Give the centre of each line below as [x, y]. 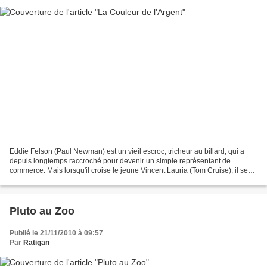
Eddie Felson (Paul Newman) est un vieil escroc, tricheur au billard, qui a [127, 152]
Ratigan [36, 243]
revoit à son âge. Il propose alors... [65, 180]
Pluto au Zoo [42, 211]
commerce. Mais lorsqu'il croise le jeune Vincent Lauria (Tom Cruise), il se [129, 171]
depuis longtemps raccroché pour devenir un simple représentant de [120, 161]
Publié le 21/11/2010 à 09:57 [56, 233]
